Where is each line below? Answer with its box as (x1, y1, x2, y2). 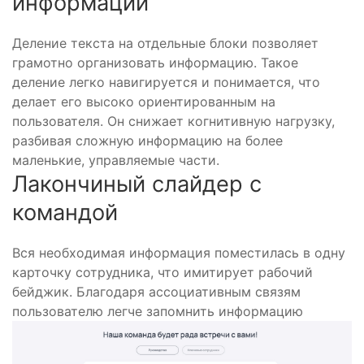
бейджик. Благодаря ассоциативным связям (12, 283, 301, 300)
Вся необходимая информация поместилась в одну (12, 244, 345, 261)
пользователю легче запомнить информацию (12, 302, 303, 319)
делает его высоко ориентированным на (12, 93, 275, 110)
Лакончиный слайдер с (12, 170, 262, 197)
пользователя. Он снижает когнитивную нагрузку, (12, 112, 335, 129)
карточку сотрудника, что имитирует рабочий (12, 263, 313, 280)
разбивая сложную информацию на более (12, 132, 283, 149)
